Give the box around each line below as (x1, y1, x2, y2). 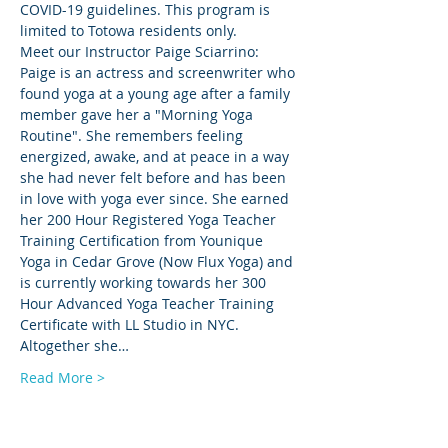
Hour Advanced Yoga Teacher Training (20, 294, 278, 313)
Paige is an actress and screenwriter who (20, 63, 299, 82)
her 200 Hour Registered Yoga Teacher (20, 210, 280, 229)
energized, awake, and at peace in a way (20, 147, 293, 166)
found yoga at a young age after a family (20, 84, 294, 103)
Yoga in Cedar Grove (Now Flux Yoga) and (20, 252, 297, 271)
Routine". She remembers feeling (20, 126, 247, 145)
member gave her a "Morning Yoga (20, 105, 257, 124)
